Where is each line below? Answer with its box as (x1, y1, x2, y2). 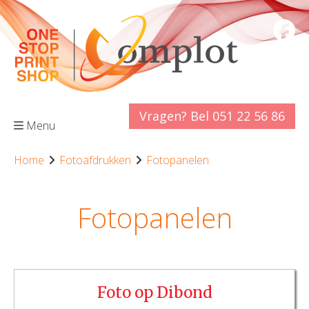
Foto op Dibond (97, 283, 212, 302)
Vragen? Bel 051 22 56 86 (139, 108, 285, 124)
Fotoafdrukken (59, 152, 131, 168)
